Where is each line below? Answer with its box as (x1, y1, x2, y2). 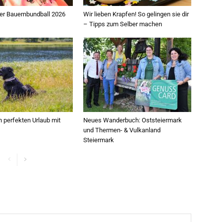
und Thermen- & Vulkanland (83, 126, 161, 134)
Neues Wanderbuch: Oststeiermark (83, 116, 182, 124)
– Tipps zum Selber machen (83, 20, 162, 28)
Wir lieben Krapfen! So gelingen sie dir (83, 10, 189, 18)
